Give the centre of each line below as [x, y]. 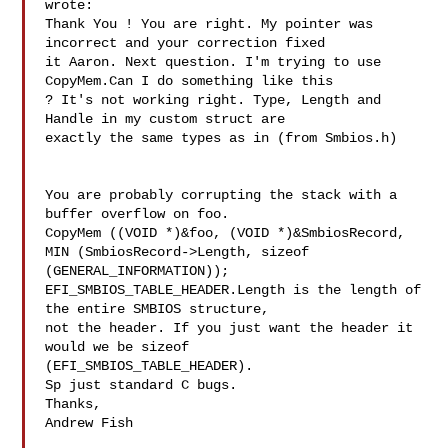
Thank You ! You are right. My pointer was [209, 24]
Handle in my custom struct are [169, 119]
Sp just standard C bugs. [141, 385]
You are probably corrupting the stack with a [221, 195]
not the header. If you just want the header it [229, 328]
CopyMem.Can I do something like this [193, 81]
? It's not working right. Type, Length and [213, 100]
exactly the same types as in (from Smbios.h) [221, 138]
